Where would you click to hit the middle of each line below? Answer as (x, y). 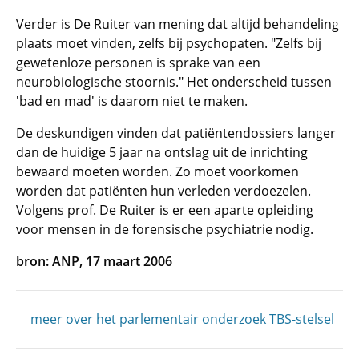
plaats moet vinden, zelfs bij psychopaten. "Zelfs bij (169, 43)
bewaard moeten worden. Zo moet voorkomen (157, 171)
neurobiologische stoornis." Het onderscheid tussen (174, 82)
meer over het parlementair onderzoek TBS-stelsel (182, 319)
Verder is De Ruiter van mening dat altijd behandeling (177, 24)
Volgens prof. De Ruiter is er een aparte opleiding (165, 210)
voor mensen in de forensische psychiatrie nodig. (165, 229)
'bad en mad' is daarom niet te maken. (132, 101)
